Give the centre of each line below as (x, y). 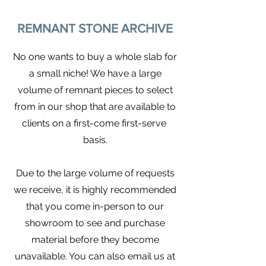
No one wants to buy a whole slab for (95, 57)
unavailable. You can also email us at (95, 256)
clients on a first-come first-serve (95, 123)
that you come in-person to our (95, 206)
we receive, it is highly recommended (95, 190)
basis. (95, 140)
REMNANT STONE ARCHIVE (95, 28)
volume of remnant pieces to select (95, 90)
